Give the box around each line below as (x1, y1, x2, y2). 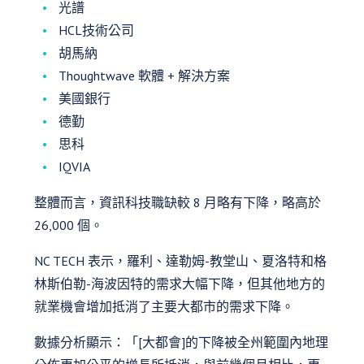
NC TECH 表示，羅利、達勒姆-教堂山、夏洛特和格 (34, 252, 327, 269)
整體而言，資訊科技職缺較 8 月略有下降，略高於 (34, 193, 322, 210)
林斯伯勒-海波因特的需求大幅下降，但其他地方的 (34, 275, 326, 292)
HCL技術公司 (58, 21, 135, 38)
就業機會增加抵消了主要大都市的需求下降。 (34, 297, 295, 314)
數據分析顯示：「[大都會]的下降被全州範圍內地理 (34, 333, 329, 350)
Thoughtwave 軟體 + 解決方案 (58, 67, 231, 84)
